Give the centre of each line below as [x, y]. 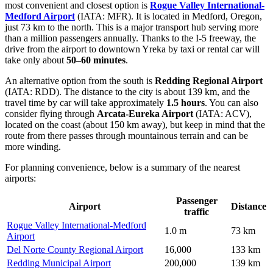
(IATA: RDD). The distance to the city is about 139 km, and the [127, 91]
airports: [20, 178]
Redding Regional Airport [209, 80]
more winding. [33, 146]
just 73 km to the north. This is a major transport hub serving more [132, 27]
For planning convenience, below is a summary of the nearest [122, 167]
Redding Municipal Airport [59, 263]
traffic [197, 211]
